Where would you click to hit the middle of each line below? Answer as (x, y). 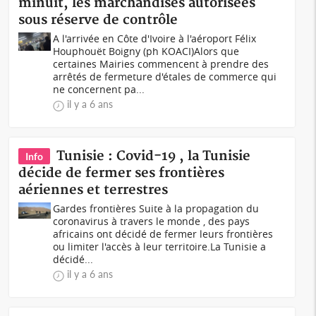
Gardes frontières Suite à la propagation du (156, 208)
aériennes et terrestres (93, 190)
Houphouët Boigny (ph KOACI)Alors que (146, 51)
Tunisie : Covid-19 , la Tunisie (154, 156)
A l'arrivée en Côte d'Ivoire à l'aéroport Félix (155, 38)
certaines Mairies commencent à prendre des (161, 64)
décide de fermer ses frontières (122, 173)
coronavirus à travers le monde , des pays (152, 221)
